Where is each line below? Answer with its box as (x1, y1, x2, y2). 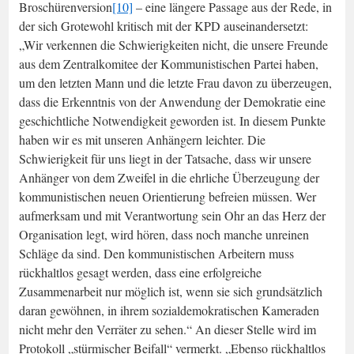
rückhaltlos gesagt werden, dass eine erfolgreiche (19, 263, 262, 281)
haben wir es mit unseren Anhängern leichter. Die (19, 130, 265, 148)
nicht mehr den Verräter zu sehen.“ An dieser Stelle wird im (19, 320, 316, 337)
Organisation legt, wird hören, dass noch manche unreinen (19, 225, 309, 243)
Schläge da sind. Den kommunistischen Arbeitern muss (19, 244, 294, 262)
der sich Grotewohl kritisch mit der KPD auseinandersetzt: (19, 17, 308, 34)
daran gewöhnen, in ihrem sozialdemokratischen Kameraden (19, 301, 319, 318)
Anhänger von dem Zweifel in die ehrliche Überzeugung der (19, 168, 319, 186)
